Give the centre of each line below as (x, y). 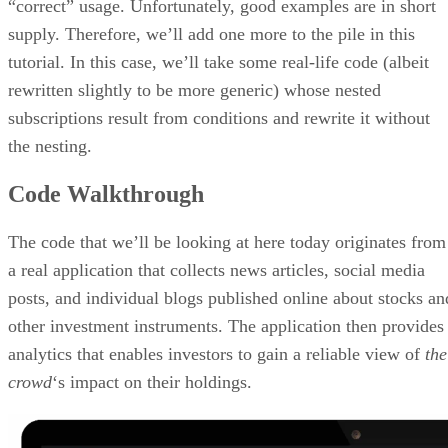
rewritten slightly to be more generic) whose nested (194, 89)
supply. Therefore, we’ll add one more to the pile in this (211, 33)
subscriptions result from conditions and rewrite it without (219, 117)
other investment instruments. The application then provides (226, 325)
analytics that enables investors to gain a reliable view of (216, 353)
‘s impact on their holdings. (152, 381)
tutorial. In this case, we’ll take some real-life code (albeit (218, 61)
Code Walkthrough (106, 193)
